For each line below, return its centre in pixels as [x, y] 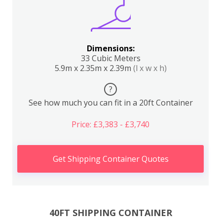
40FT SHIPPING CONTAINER [110, 212]
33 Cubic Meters [110, 58]
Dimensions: [110, 48]
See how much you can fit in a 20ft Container [110, 103]
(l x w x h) [150, 68]
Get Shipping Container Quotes [110, 159]
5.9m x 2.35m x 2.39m [94, 68]
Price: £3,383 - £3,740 [110, 124]
